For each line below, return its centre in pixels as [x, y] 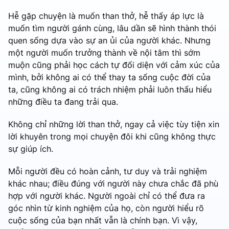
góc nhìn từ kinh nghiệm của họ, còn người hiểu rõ [106, 208]
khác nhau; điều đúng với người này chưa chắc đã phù [113, 183]
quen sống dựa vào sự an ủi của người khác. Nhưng [109, 40]
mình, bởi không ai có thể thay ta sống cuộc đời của [109, 77]
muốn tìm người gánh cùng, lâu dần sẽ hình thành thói [112, 28]
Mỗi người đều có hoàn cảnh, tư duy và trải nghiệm [108, 171]
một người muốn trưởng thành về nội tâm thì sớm [104, 52]
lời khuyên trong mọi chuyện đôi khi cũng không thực [112, 136]
